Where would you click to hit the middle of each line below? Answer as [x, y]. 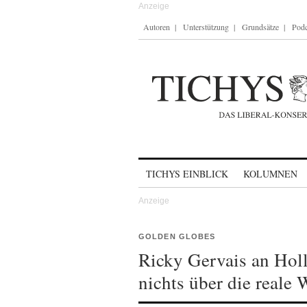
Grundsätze [260, 27]
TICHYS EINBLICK [187, 174]
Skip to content [174, 168]
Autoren [157, 27]
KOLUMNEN [270, 174]
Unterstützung [206, 27]
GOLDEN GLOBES [177, 236]
